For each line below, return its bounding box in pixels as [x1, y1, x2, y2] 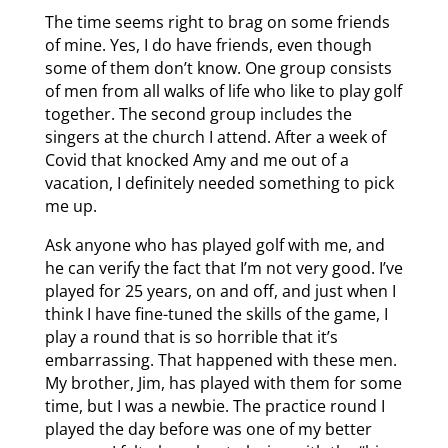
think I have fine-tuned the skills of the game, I [44, 302, 388, 325]
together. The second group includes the [44, 102, 352, 125]
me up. [44, 194, 97, 217]
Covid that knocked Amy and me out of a [44, 148, 349, 171]
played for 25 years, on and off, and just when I [44, 279, 396, 302]
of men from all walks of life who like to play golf [44, 79, 402, 102]
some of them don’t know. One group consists [44, 56, 392, 79]
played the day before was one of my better [44, 417, 372, 440]
